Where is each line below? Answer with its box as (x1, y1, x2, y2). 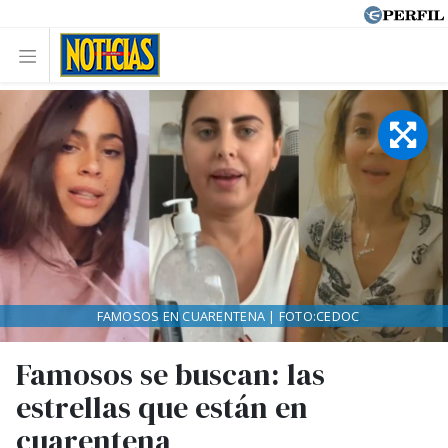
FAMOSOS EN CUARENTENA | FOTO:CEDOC (96, 307, 360, 325)
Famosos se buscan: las (16, 354, 325, 395)
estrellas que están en (16, 387, 308, 428)
